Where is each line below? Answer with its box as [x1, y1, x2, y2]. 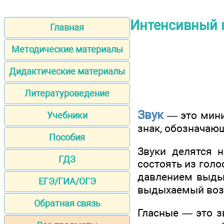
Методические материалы [11, 44, 123, 55]
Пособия [49, 132, 85, 143]
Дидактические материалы [9, 66, 125, 77]
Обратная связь [33, 198, 100, 209]
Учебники [46, 110, 87, 121]
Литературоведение [24, 88, 109, 99]
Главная [50, 22, 84, 33]
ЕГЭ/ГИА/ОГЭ [38, 176, 96, 187]
